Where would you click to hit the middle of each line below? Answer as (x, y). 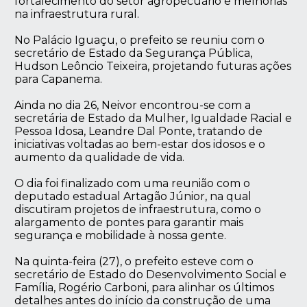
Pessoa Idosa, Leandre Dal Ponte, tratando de (139, 131)
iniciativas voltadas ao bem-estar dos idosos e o (140, 144)
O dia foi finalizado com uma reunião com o (133, 183)
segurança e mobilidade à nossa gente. (121, 235)
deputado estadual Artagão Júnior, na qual (133, 196)
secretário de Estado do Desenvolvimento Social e (151, 274)
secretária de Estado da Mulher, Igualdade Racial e (153, 118)
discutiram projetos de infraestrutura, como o (138, 209)
